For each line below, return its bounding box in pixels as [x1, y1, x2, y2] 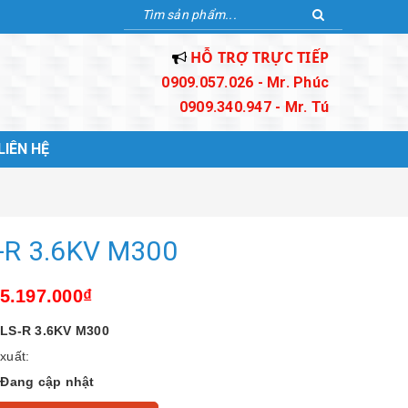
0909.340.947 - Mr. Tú [178, 98, 329, 116]
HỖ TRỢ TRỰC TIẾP [190, 47, 329, 67]
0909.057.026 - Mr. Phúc [161, 74, 329, 91]
